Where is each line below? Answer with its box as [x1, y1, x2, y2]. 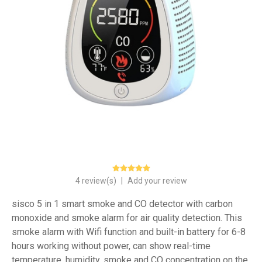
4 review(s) [75, 176, 118, 185]
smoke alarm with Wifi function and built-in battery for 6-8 [12, 226, 246, 237]
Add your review [127, 176, 187, 185]
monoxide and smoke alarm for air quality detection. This [12, 212, 242, 223]
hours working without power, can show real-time [12, 240, 211, 251]
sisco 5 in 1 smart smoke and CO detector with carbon [12, 198, 233, 209]
